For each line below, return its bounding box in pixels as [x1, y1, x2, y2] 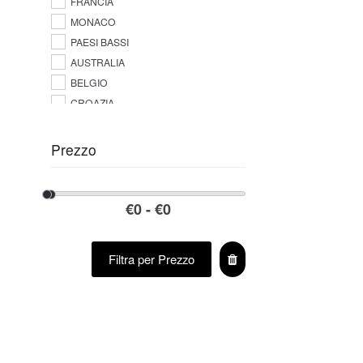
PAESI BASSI [70, 35, 129, 49]
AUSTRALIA [70, 55, 125, 70]
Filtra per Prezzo [109, 250, 195, 268]
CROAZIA [70, 96, 114, 110]
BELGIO [70, 75, 108, 90]
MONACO [70, 15, 116, 29]
